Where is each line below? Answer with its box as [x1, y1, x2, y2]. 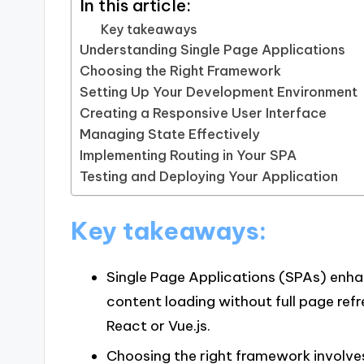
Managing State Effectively [80, 126, 261, 143]
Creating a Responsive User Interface [80, 105, 327, 122]
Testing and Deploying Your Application [80, 168, 339, 185]
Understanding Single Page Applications [80, 41, 346, 58]
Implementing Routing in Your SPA [80, 147, 297, 164]
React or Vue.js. [106, 317, 210, 336]
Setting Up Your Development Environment [80, 84, 358, 101]
